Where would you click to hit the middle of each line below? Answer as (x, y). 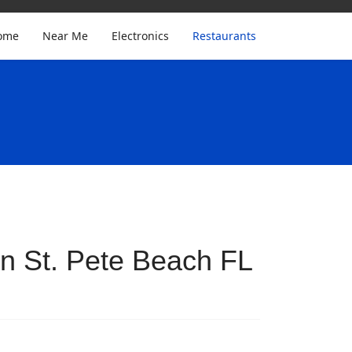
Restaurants (224, 36)
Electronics (140, 36)
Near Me (65, 36)
